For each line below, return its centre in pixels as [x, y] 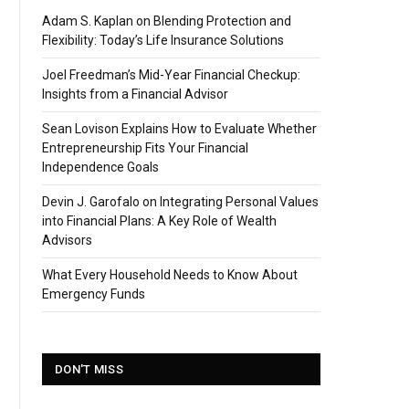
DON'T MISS [89, 369]
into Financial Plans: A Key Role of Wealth [160, 221]
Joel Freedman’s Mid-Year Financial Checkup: [172, 75]
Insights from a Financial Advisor [136, 94]
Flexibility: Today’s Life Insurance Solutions [163, 40]
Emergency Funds [94, 294]
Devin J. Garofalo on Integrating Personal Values [181, 202]
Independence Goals [101, 167]
